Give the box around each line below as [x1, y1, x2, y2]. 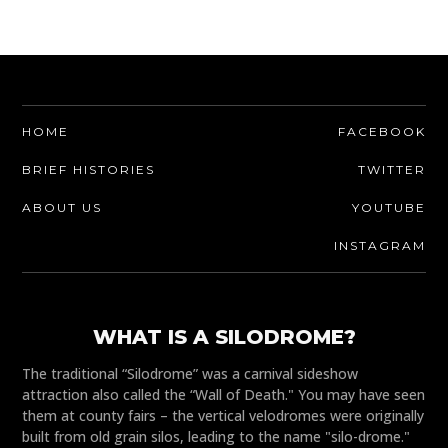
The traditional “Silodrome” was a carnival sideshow [22, 364, 359, 384]
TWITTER [357, 162, 426, 178]
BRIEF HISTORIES [22, 162, 156, 178]
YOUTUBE [351, 200, 426, 216]
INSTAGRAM [333, 238, 426, 254]
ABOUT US [22, 200, 103, 216]
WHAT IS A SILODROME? [92, 325, 356, 350]
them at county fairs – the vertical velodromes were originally [22, 406, 425, 426]
